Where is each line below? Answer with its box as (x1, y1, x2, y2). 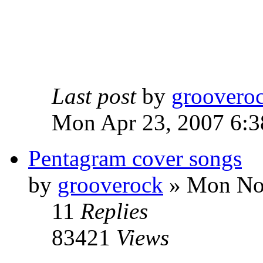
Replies (80, 198, 148, 224)
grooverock (58, 172, 163, 198)
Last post (52, 83, 136, 109)
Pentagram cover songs (28, 146, 242, 171)
